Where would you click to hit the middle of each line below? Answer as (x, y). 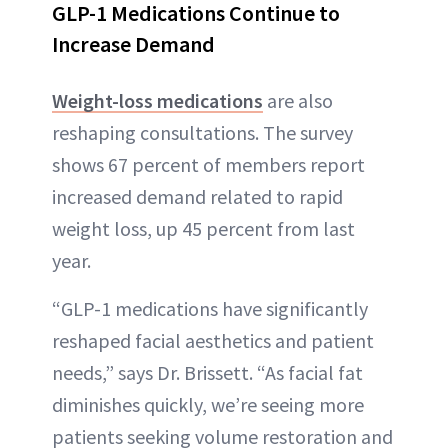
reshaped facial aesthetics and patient (213, 340)
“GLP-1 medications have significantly (210, 308)
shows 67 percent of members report (208, 164)
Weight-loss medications (157, 100)
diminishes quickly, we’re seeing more (208, 404)
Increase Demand (133, 44)
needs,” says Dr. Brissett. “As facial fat (207, 372)
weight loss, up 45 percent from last (203, 228)
